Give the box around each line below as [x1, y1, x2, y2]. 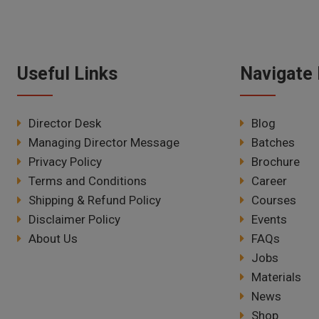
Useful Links [17, 63, 117, 85]
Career [251, 174, 287, 189]
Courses [251, 193, 296, 208]
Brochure [251, 155, 300, 169]
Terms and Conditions [28, 174, 147, 189]
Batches [251, 135, 295, 150]
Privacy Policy [28, 155, 102, 169]
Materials [251, 270, 301, 285]
